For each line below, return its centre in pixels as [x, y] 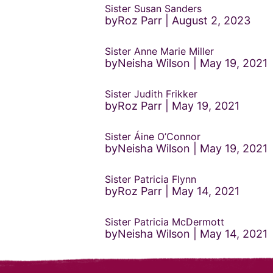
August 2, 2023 [211, 20]
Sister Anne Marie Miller [159, 51]
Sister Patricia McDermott [165, 222]
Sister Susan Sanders [153, 9]
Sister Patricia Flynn [151, 179]
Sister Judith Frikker [151, 94]
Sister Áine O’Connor [153, 136]
